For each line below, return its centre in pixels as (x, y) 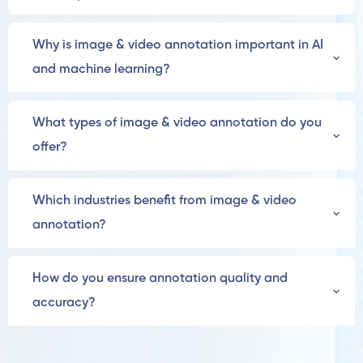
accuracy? (64, 303)
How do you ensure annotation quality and (160, 279)
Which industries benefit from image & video (164, 201)
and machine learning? (101, 70)
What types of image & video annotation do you (177, 123)
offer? (50, 147)
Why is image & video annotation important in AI (178, 45)
